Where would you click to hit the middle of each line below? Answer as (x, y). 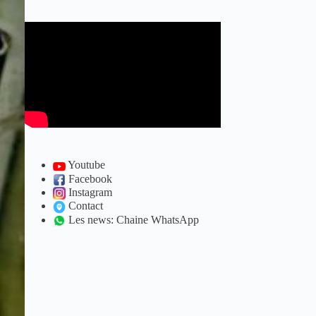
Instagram (89, 192)
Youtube (86, 165)
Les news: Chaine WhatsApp (133, 219)
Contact (85, 206)
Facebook (89, 178)
